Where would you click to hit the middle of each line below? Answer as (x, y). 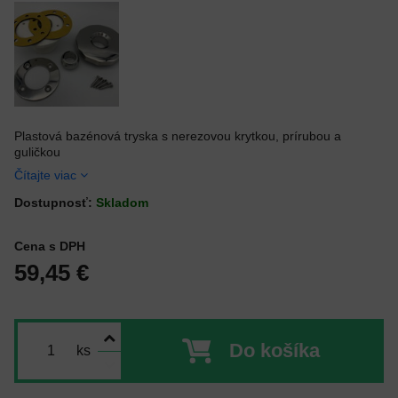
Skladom (122, 203)
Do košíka (274, 350)
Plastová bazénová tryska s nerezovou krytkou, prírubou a (178, 136)
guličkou (37, 152)
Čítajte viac (45, 175)
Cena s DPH (50, 246)
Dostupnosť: (55, 203)
